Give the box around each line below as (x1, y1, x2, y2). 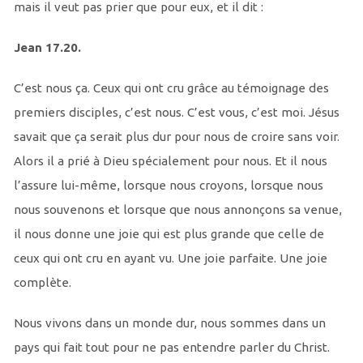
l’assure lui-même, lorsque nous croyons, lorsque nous (13, 178, 323, 193)
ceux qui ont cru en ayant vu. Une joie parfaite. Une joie (13, 251, 327, 266)
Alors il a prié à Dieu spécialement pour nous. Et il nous (13, 154, 327, 169)
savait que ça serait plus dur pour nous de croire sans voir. (13, 130, 340, 144)
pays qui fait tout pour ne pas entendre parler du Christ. (13, 340, 330, 355)
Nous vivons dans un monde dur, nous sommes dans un (13, 316, 326, 331)
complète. (13, 275, 71, 290)
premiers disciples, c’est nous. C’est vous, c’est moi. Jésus (13, 105, 340, 120)
